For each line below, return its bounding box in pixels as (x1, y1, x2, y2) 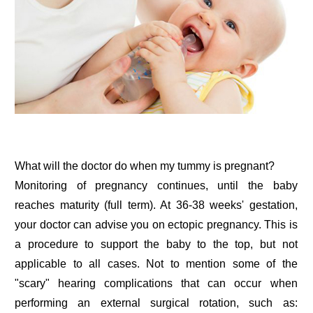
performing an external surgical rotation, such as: (15, 296, 298, 309)
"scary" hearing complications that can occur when (15, 277, 298, 289)
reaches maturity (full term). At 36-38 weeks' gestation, (15, 198, 298, 211)
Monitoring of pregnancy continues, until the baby (15, 179, 298, 191)
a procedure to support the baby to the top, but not (15, 238, 298, 250)
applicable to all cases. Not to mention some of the (15, 257, 298, 270)
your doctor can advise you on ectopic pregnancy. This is (15, 218, 298, 231)
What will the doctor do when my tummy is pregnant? (15, 159, 275, 172)
